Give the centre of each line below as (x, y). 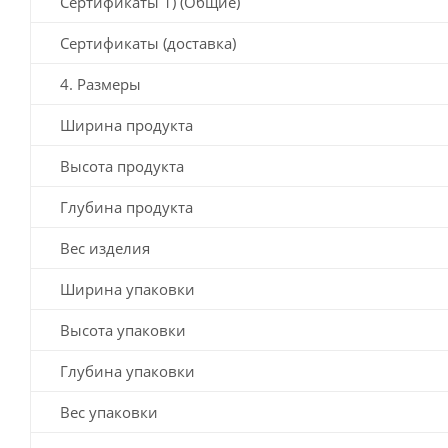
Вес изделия (105, 247)
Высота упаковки (123, 329)
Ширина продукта (126, 124)
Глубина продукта (126, 206)
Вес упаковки (109, 411)
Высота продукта (122, 165)
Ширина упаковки (127, 288)
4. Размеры (100, 83)
